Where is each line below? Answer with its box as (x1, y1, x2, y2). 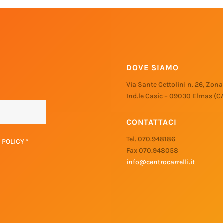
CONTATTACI (126, 117, 177, 127)
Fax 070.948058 (126, 146, 178, 155)
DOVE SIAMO (126, 63, 179, 73)
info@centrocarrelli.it (126, 157, 195, 166)
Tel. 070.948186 (126, 134, 175, 143)
